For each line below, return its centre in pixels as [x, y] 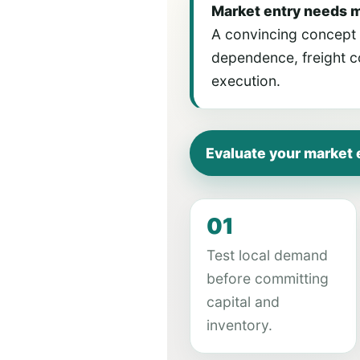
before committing [268, 278]
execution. [246, 81]
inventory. [239, 325]
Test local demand [267, 255]
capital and [243, 302]
